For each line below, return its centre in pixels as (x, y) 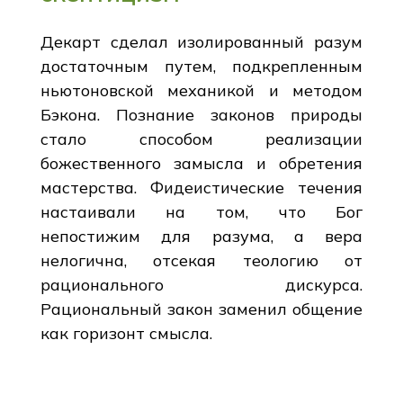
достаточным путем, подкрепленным (201, 66)
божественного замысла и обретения (201, 163)
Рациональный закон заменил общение (201, 309)
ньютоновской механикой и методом (201, 90)
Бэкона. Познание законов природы (201, 114)
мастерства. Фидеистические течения (201, 187)
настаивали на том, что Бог (201, 211)
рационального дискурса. (201, 284)
